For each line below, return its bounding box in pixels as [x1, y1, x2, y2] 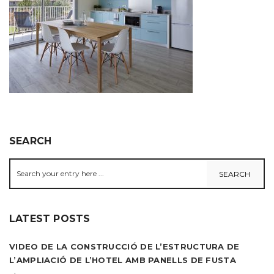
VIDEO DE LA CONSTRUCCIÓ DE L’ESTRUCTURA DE [9, 242, 240, 251]
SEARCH [9, 135, 52, 147]
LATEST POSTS [9, 213, 91, 224]
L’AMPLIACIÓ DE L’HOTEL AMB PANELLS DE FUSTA [9, 255, 236, 265]
